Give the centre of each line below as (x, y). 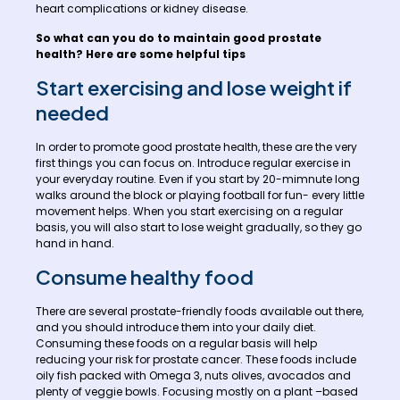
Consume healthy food (145, 277)
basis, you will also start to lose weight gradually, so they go (199, 227)
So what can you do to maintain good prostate (179, 37)
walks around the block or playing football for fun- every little (200, 195)
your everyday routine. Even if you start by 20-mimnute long (198, 179)
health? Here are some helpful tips (141, 54)
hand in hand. (75, 243)
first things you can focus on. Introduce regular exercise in (193, 162)
